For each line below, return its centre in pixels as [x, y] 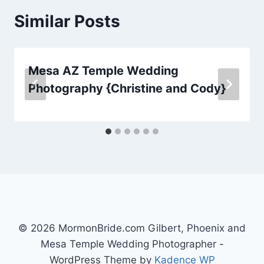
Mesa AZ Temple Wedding [103, 70]
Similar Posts [67, 21]
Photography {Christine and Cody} [127, 88]
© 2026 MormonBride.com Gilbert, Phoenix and [132, 228]
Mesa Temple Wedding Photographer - [132, 244]
